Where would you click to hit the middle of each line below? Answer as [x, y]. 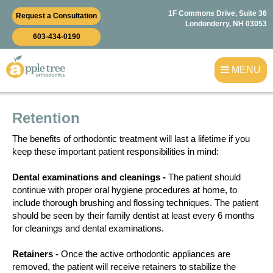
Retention [46, 118]
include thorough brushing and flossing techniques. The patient [135, 203]
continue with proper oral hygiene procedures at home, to [125, 190]
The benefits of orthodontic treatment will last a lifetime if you [131, 139]
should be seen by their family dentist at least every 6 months [133, 215]
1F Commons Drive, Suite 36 [218, 13]
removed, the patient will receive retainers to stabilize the [124, 267]
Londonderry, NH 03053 [226, 24]
